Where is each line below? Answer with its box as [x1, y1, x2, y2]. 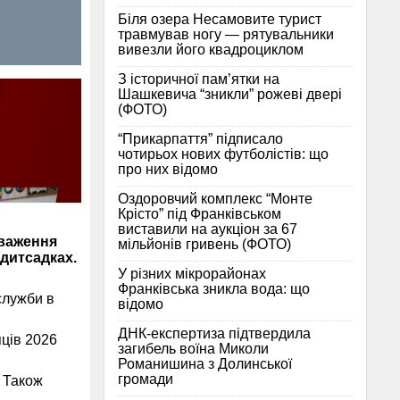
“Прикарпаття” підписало [118, 130, 283, 146]
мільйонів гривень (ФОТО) [118, 236, 291, 252]
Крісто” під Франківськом [118, 205, 281, 221]
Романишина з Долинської [118, 355, 292, 371]
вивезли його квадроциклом [118, 41, 304, 57]
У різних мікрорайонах [118, 265, 266, 281]
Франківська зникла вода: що [118, 280, 310, 296]
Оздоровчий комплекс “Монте [118, 190, 312, 206]
